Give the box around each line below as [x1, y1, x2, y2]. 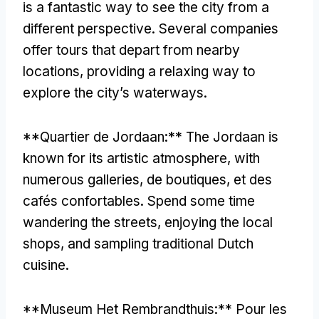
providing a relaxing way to [87, 63, 256, 80]
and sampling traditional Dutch [68, 235, 253, 252]
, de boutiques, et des [140, 171, 272, 188]
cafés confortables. [23, 192, 147, 209]
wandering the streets [23, 214, 157, 231]
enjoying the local [164, 214, 273, 231]
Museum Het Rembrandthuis [40, 300, 214, 318]
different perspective [23, 20, 152, 37]
